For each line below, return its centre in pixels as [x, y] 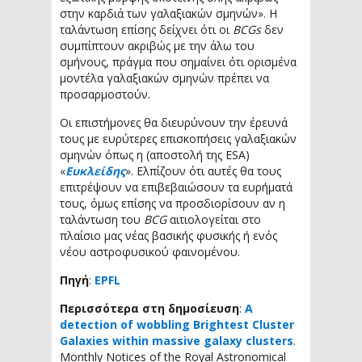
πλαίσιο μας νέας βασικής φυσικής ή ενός [168, 236]
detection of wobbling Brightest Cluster [177, 324]
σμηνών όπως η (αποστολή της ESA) [155, 155]
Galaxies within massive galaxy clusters [177, 341]
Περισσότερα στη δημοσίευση [149, 308]
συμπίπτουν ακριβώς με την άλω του [157, 46]
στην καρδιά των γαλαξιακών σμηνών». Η [168, 13]
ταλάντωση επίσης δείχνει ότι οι [146, 29]
